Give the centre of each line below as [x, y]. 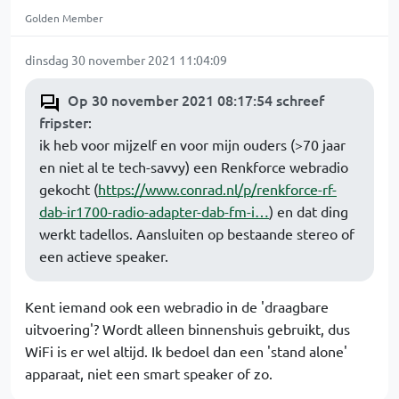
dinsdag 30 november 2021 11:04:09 [126, 60]
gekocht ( [69, 189]
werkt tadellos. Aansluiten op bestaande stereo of [197, 233]
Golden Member [64, 18]
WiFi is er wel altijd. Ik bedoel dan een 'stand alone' [186, 351]
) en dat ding [309, 211]
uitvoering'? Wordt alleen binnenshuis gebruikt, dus [187, 329]
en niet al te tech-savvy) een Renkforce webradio [194, 167]
